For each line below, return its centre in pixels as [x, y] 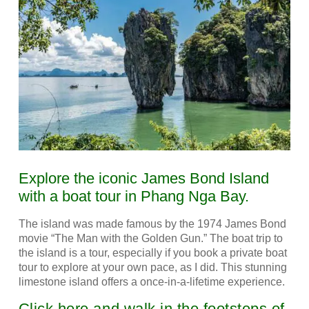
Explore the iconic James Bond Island [143, 178]
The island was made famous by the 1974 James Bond [152, 223]
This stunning [253, 267]
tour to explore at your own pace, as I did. [119, 267]
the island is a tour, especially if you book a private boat [152, 252]
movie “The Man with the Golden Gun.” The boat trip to [150, 238]
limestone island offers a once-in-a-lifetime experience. [153, 281]
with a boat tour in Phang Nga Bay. [133, 196]
